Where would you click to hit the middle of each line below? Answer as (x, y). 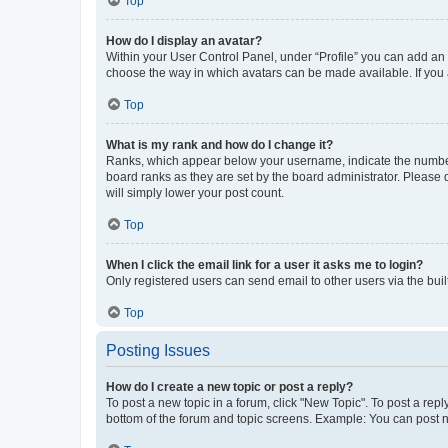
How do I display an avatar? (184, 40)
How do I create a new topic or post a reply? (229, 386)
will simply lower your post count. (195, 192)
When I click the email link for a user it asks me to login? (264, 264)
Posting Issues (158, 350)
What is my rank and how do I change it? (219, 144)
